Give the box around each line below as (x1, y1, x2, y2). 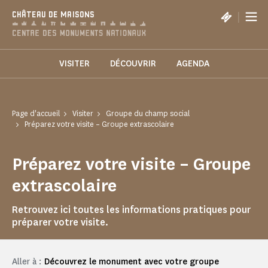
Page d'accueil (12, 108, 60, 119)
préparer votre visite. (12, 216, 108, 229)
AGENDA (176, 58, 209, 70)
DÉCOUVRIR (109, 58, 156, 70)
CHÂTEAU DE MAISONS (12, 11, 95, 20)
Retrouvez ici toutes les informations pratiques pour (12, 203, 251, 217)
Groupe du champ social (106, 108, 190, 119)
